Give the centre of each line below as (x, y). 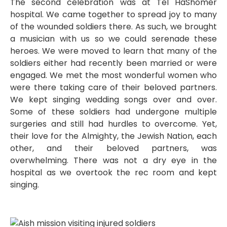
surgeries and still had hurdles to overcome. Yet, (113, 124)
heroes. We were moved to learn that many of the (113, 51)
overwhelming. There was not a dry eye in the (113, 160)
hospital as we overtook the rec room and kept (113, 172)
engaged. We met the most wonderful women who (113, 75)
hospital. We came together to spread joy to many (113, 14)
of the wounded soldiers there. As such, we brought (113, 26)
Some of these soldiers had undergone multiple (113, 111)
